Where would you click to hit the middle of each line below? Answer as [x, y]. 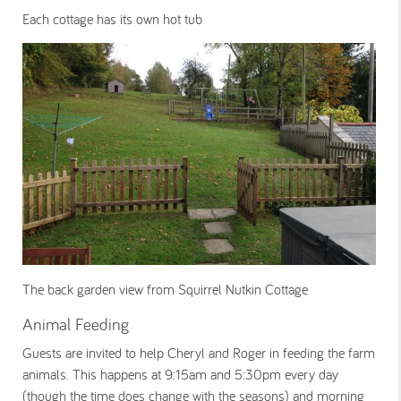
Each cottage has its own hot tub [116, 19]
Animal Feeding [76, 324]
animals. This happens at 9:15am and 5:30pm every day [180, 374]
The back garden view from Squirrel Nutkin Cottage [165, 289]
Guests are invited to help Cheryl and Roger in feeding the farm [199, 352]
